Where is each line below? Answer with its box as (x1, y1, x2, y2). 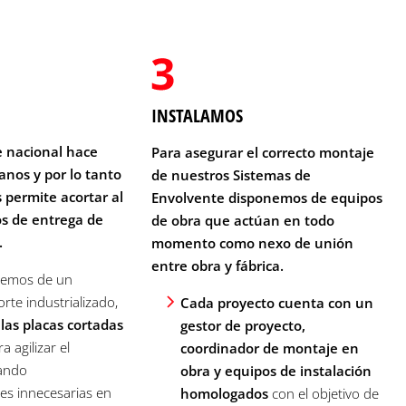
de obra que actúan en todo (150, 210, 334, 229)
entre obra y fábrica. (150, 256, 284, 275)
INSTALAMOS (150, 102, 243, 128)
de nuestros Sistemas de (150, 165, 311, 184)
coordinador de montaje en (179, 338, 359, 357)
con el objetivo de (267, 383, 379, 402)
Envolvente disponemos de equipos (150, 188, 382, 207)
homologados (179, 383, 268, 402)
